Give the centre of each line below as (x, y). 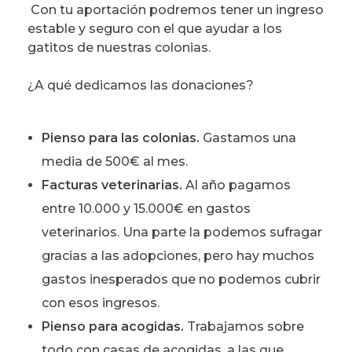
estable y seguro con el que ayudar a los (155, 29)
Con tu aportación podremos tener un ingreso (176, 10)
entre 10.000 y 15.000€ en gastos (146, 209)
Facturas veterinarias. (112, 185)
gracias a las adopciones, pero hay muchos (178, 256)
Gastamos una (249, 138)
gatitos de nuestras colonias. (119, 48)
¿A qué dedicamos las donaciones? (141, 86)
